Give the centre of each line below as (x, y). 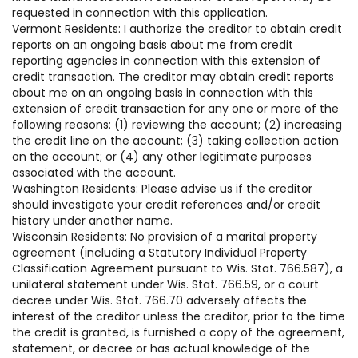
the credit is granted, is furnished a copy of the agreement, (178, 332)
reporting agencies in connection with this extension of (166, 61)
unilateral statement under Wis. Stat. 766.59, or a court (165, 284)
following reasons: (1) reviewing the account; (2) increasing (177, 125)
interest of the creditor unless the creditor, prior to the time (179, 316)
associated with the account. (94, 173)
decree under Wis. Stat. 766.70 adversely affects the (159, 300)
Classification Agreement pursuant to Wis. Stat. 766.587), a (177, 268)
